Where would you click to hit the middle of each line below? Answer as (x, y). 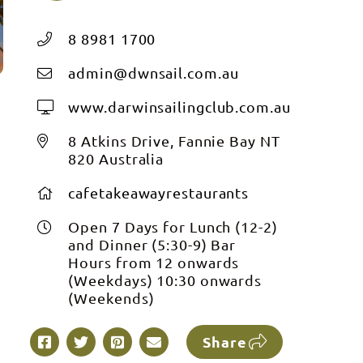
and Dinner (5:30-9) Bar (152, 244)
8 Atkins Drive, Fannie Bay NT (174, 141)
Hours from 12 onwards (154, 262)
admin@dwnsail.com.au (154, 73)
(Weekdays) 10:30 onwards (165, 280)
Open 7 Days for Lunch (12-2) (173, 226)
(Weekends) (111, 298)
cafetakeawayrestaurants (159, 192)
